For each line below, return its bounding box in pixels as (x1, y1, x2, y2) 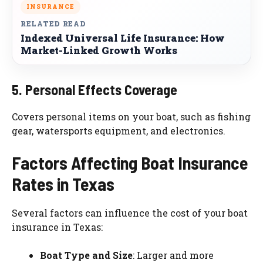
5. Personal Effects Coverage (12, 81, 177, 99)
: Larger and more (133, 249, 214, 262)
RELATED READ (21, 19, 86, 29)
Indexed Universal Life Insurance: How (21, 31, 225, 45)
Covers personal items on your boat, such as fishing (12, 110, 251, 123)
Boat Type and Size (40, 249, 133, 262)
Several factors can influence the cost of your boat (12, 207, 248, 220)
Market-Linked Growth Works (21, 43, 177, 58)
